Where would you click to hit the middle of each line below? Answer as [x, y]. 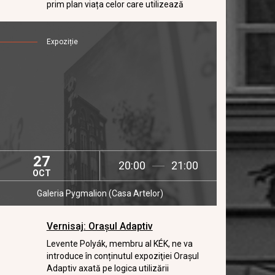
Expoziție [62, 42]
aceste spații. [72, 17]
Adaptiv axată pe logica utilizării [107, 268]
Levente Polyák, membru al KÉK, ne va [119, 244]
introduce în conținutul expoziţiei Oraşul [122, 256]
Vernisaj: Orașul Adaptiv [99, 226]
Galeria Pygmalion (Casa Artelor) [100, 193]
